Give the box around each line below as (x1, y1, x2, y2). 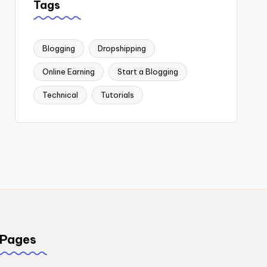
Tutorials (100, 90, 134, 100)
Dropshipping (97, 44, 146, 53)
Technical (42, 90, 78, 100)
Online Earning (42, 67, 95, 76)
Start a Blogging (117, 67, 178, 76)
